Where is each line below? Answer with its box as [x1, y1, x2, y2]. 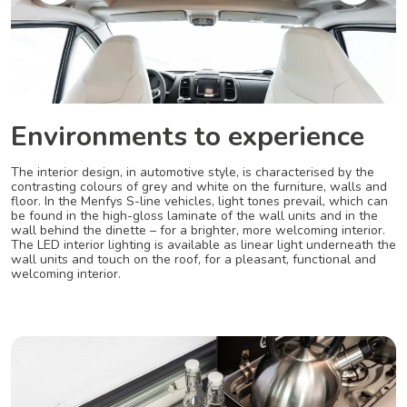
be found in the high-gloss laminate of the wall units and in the [11, 207, 378, 225]
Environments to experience [11, 118, 364, 156]
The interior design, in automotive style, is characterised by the [11, 164, 374, 182]
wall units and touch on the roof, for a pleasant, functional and [11, 251, 376, 269]
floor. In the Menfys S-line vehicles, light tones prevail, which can [11, 193, 388, 211]
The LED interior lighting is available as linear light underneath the [11, 236, 396, 254]
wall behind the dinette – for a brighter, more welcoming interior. [11, 222, 385, 240]
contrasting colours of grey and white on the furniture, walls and [11, 178, 387, 196]
